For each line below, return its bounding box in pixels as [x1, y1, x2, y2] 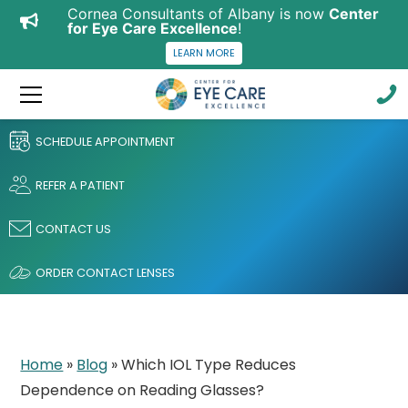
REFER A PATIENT [36, 177, 125, 193]
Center [329, 5, 379, 23]
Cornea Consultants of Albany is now [67, 5, 329, 23]
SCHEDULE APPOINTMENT [36, 133, 175, 149]
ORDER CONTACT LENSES [36, 264, 175, 280]
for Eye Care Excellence [67, 19, 238, 37]
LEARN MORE [173, 46, 235, 60]
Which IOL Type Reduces [121, 354, 297, 375]
